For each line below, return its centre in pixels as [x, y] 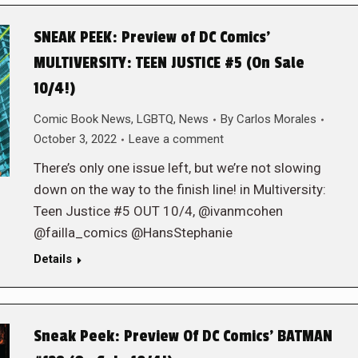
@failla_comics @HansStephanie [133, 233]
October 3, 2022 [75, 139]
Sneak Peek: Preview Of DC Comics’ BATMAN [183, 336]
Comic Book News [82, 119]
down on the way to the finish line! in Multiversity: [179, 189]
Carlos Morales [276, 119]
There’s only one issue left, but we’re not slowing [177, 168]
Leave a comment [176, 139]
